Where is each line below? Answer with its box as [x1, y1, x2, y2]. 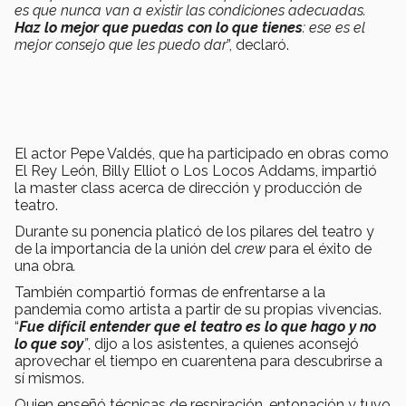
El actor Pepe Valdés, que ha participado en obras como [14, 144, 389, 162]
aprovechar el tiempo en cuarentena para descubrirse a [14, 352, 382, 370]
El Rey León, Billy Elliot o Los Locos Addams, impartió [14, 161, 377, 179]
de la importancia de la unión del [14, 239, 235, 257]
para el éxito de [269, 239, 372, 257]
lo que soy [14, 334, 83, 353]
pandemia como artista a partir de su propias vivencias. [14, 300, 382, 318]
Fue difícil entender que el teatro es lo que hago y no [19, 317, 376, 335]
